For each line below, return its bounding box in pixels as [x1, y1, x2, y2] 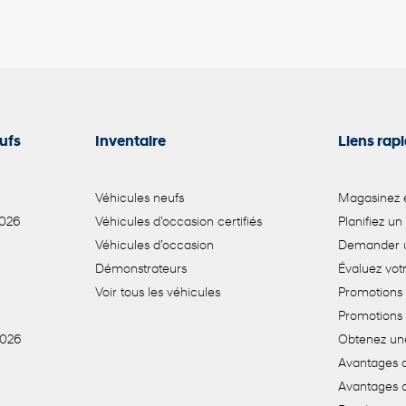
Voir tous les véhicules [94, 286, 220, 301]
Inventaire [94, 135, 166, 150]
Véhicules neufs [94, 192, 184, 207]
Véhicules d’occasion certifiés [94, 216, 262, 230]
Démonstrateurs [94, 263, 187, 277]
